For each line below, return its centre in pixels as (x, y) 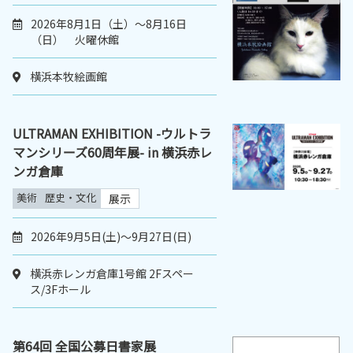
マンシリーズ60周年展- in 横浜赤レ (112, 152)
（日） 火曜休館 (75, 40)
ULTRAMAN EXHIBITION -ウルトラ (112, 134)
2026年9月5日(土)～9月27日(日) (111, 237)
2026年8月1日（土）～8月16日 (109, 24)
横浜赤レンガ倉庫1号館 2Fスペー (112, 274)
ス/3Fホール (60, 290)
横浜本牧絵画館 (69, 77)
